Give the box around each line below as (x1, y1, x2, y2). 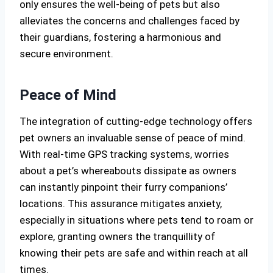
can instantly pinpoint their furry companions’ (19, 181, 227, 193)
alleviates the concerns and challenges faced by (19, 15, 239, 27)
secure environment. (19, 48, 113, 60)
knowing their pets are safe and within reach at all (19, 247, 248, 259)
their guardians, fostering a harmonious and (19, 31, 221, 43)
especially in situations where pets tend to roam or (19, 214, 253, 226)
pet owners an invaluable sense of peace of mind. (19, 132, 246, 144)
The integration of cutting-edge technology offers (19, 115, 252, 127)
